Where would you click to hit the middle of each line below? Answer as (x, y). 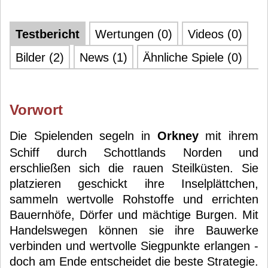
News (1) (103, 57)
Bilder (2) (40, 57)
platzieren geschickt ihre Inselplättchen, (134, 184)
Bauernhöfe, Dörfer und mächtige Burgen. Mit (134, 215)
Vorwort (36, 110)
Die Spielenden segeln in (83, 136)
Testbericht (48, 34)
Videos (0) (215, 34)
